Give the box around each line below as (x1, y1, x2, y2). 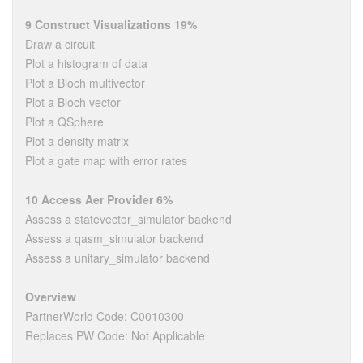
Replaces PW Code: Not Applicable (25, 327, 205, 344)
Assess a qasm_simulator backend (25, 230, 203, 246)
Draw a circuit (25, 36, 95, 52)
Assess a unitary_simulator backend (25, 250, 210, 266)
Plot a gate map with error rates (25, 152, 187, 169)
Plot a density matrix (25, 133, 129, 149)
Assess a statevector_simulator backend (25, 211, 232, 227)
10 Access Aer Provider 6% (25, 191, 173, 207)
